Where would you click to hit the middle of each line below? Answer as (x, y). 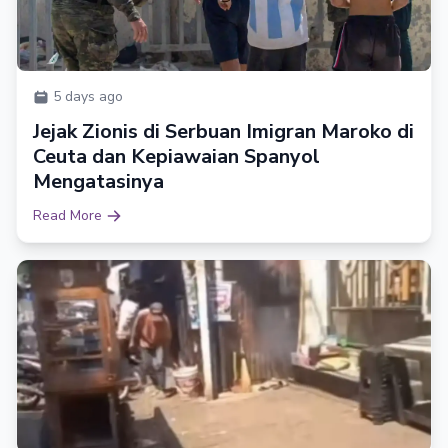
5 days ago (88, 96)
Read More (67, 215)
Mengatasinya (98, 181)
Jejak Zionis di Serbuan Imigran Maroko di (223, 131)
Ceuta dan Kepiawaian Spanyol (176, 156)
